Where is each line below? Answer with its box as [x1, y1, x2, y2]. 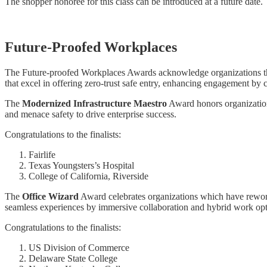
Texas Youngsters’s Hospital [29, 160, 134, 170]
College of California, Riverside [29, 170, 148, 181]
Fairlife [29, 149, 55, 160]
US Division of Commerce [29, 242, 129, 253]
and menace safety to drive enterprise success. [5, 108, 176, 119]
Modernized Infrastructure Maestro [22, 98, 167, 108]
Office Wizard [22, 191, 79, 201]
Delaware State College [29, 253, 117, 263]
